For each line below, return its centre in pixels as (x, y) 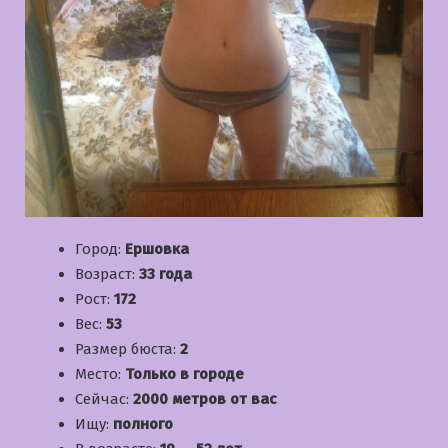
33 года (165, 273)
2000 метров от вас (205, 398)
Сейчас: (104, 398)
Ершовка (157, 248)
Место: (100, 373)
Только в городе (184, 373)
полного (143, 423)
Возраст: (107, 273)
